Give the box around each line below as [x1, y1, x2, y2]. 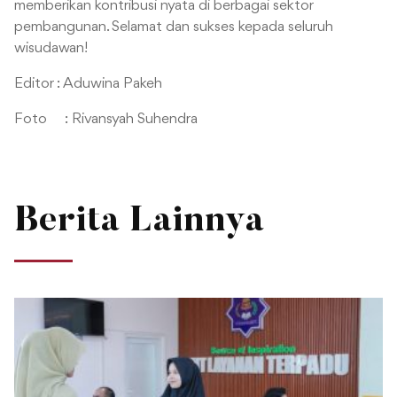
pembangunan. [14, 19, 108, 35]
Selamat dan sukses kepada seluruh [108, 19, 333, 35]
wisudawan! [14, 40, 89, 56]
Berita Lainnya [14, 204, 264, 240]
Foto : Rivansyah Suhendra [14, 111, 198, 127]
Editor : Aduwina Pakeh [14, 75, 162, 91]
